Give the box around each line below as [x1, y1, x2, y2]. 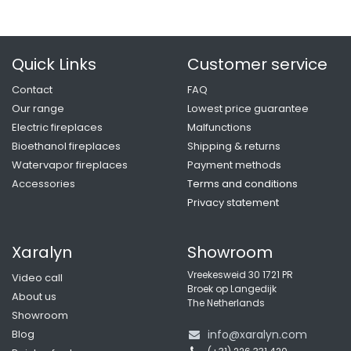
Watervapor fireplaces [12, 157, 128, 172]
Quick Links [12, 52, 100, 75]
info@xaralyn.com [208, 326, 307, 342]
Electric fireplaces [12, 119, 103, 135]
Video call [12, 270, 63, 285]
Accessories [12, 175, 75, 191]
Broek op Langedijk [187, 281, 277, 295]
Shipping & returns [187, 138, 280, 154]
